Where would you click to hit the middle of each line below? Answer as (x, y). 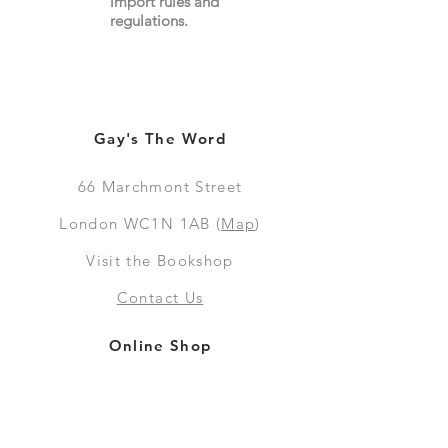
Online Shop (160, 345)
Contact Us (160, 297)
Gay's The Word (160, 138)
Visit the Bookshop (160, 260)
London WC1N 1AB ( (140, 223)
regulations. (149, 20)
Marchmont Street (172, 186)
